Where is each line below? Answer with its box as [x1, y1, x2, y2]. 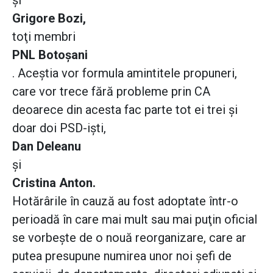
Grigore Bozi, [12, 11, 86, 26]
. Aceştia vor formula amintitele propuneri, [12, 66, 237, 81]
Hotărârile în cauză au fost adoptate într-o [12, 194, 238, 209]
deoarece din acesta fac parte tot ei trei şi [12, 102, 238, 118]
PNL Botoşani [12, 48, 88, 63]
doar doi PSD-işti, [12, 121, 106, 136]
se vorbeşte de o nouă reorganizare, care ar [12, 230, 246, 246]
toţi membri [12, 29, 76, 44]
